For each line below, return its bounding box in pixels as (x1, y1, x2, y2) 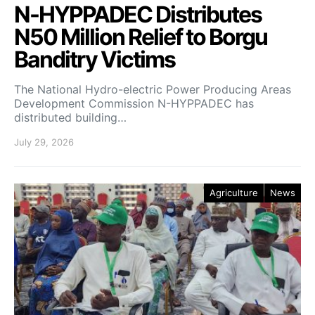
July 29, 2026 (14, 136, 74, 148)
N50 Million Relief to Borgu (14, 22, 267, 51)
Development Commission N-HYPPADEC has (14, 96, 254, 110)
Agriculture (210, 186, 258, 198)
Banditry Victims (14, 45, 175, 73)
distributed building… (14, 110, 127, 124)
